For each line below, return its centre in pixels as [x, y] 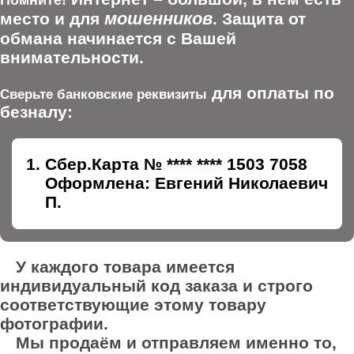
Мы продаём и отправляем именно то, [176, 342]
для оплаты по [271, 93]
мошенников [158, 19]
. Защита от [259, 19]
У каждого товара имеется [125, 266]
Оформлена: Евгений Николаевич [186, 183]
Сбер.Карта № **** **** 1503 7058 [176, 164]
